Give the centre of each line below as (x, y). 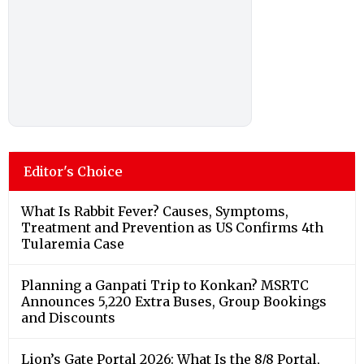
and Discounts (68, 317)
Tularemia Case (73, 243)
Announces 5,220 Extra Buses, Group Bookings (174, 301)
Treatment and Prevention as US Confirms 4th (172, 227)
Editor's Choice (73, 171)
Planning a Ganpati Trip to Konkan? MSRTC (165, 285)
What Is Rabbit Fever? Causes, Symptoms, (155, 211)
